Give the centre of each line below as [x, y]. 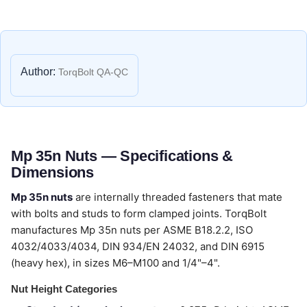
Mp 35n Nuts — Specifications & [122, 156]
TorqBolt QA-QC [92, 72]
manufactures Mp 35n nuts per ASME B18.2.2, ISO [132, 230]
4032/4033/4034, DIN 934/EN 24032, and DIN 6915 [138, 246]
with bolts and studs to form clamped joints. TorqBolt [139, 213]
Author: [38, 72]
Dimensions [53, 172]
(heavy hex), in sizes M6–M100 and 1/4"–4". [115, 263]
